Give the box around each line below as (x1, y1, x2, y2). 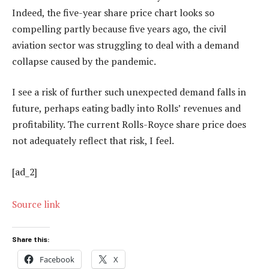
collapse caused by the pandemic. (12, 54, 156, 68)
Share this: (12, 235, 50, 244)
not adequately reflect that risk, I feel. (12, 134, 174, 148)
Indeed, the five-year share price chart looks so (12, 5, 214, 19)
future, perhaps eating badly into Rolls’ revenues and (12, 101, 241, 115)
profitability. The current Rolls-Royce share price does (12, 118, 246, 131)
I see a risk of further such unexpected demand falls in (12, 85, 246, 99)
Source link (12, 197, 60, 211)
